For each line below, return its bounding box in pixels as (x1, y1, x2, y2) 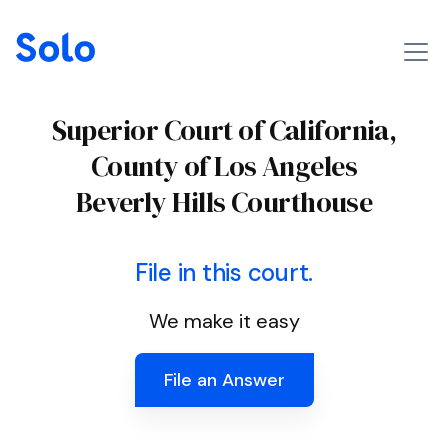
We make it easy (148, 308, 300, 334)
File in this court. (134, 257, 314, 288)
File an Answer (163, 368, 285, 392)
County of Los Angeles (90, 147, 358, 185)
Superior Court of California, (51, 111, 397, 149)
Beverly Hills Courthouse (75, 183, 373, 221)
